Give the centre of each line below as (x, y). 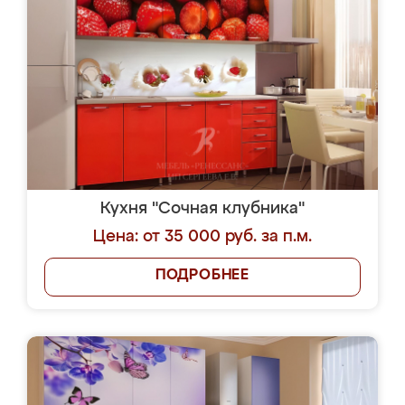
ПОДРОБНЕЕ (202, 276)
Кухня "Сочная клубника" (202, 209)
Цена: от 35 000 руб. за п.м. (202, 237)
